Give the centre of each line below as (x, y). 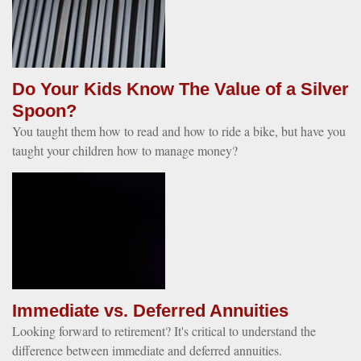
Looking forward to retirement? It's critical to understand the (164, 330)
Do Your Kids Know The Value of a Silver (180, 89)
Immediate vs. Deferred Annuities (150, 310)
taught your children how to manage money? (125, 150)
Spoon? (44, 110)
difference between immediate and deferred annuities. (147, 350)
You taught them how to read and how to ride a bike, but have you (179, 131)
